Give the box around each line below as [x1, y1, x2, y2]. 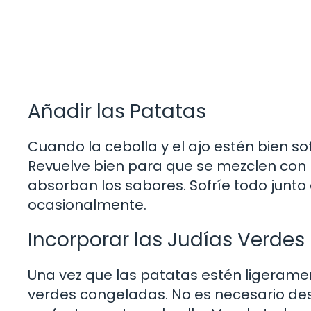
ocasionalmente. [28, 194, 146, 215]
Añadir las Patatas [28, 97, 206, 125]
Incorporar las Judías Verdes [28, 226, 305, 253]
